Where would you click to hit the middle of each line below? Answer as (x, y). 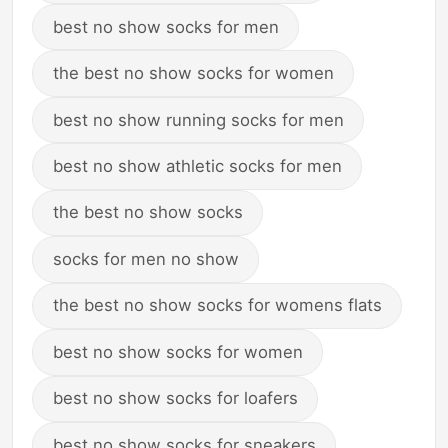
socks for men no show (145, 258)
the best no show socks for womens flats (217, 305)
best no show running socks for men (198, 119)
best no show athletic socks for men (197, 165)
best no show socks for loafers (175, 398)
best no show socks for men (165, 26)
